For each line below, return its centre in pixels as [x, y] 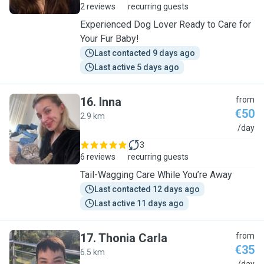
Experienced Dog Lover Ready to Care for [166, 24]
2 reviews [98, 6]
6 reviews [98, 157]
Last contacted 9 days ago [145, 53]
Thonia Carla [133, 238]
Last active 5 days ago [137, 67]
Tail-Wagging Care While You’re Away [156, 175]
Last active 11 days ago [139, 203]
